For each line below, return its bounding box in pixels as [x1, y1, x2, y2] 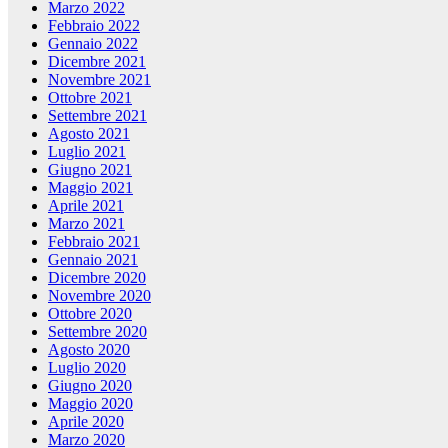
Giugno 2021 [48, 161, 132, 179]
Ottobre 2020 [48, 305, 132, 323]
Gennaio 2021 [48, 251, 138, 269]
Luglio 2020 [48, 359, 126, 377]
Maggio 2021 [48, 179, 133, 197]
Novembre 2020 [48, 287, 151, 305]
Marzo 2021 [48, 215, 125, 233]
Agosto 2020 [48, 341, 130, 359]
